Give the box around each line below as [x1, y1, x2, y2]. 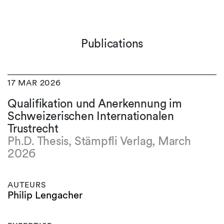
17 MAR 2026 [7, 78, 61, 87]
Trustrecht [7, 121, 58, 135]
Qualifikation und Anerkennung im [7, 96, 182, 110]
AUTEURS [7, 180, 46, 189]
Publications [80, 36, 143, 50]
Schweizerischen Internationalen [7, 109, 174, 123]
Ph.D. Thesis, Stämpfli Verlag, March [7, 134, 191, 148]
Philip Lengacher [7, 189, 82, 201]
